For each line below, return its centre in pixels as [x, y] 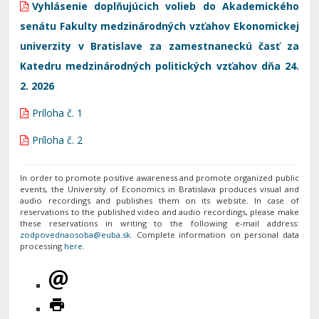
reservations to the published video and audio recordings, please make [159, 212]
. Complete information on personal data [215, 235]
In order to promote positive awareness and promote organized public [159, 178]
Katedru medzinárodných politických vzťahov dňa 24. [159, 66]
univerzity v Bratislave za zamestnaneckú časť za [159, 46]
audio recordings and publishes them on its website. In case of [159, 200]
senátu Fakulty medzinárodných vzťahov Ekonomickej [159, 26]
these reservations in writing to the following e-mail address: [159, 223]
